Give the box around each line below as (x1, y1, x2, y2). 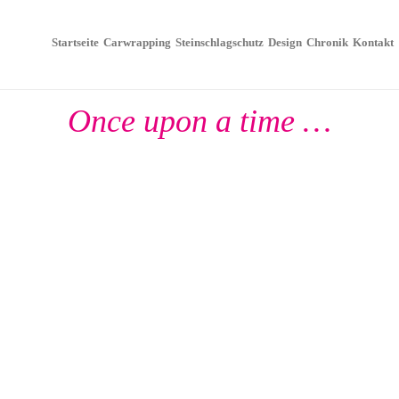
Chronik (306, 36, 348, 49)
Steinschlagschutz (175, 36, 264, 49)
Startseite (52, 36, 99, 49)
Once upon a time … (68, 103, 331, 139)
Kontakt (353, 36, 394, 49)
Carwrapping (103, 36, 171, 49)
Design (268, 36, 302, 49)
